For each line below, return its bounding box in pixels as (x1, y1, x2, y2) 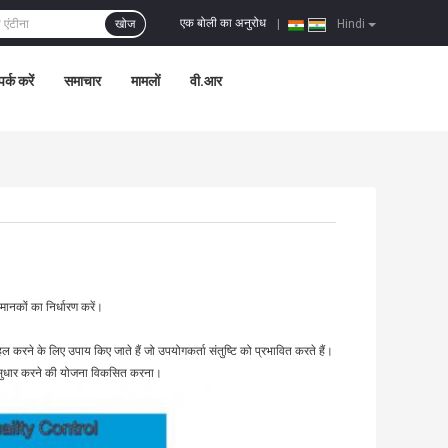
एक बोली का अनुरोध (180, 16, 266, 31)
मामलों (131, 73, 160, 89)
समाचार (64, 73, 101, 89)
